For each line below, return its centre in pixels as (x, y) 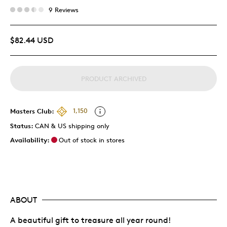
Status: (23, 125)
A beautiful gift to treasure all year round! (90, 220)
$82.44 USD (32, 40)
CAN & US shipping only (72, 125)
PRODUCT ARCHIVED (113, 78)
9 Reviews (64, 9)
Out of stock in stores (92, 140)
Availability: (30, 140)
